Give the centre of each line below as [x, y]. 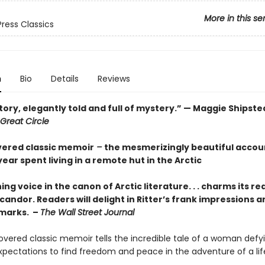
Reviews [114, 79]
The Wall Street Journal [87, 212]
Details [64, 79]
